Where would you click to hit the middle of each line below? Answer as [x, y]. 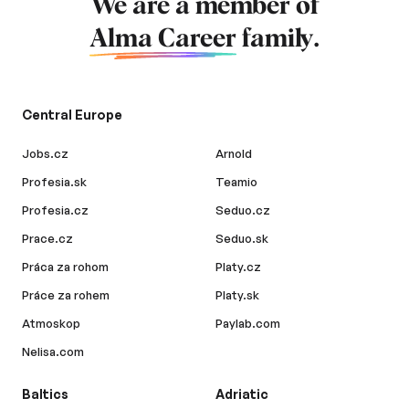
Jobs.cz [45, 154]
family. [278, 40]
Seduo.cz [243, 210]
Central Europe [72, 115]
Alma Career [163, 40]
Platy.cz [238, 267]
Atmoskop [51, 324]
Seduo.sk [242, 239]
